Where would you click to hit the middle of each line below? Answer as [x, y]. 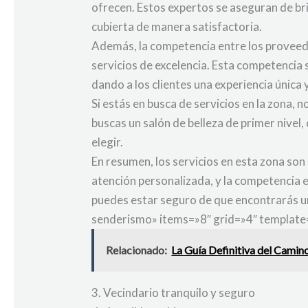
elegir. [108, 142]
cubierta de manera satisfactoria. [177, 26]
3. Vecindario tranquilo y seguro [174, 292]
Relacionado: [137, 250]
